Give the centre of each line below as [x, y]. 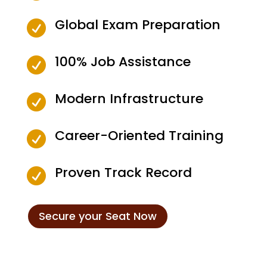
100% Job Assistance [122, 61]
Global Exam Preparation [137, 24]
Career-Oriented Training [139, 135]
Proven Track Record [123, 172]
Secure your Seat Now [97, 216]
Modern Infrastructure [129, 98]
